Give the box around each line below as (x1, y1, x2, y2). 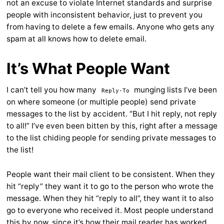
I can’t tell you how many (6, 85, 98, 95)
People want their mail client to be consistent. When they (6, 169, 215, 179)
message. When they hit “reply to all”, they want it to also (6, 193, 213, 203)
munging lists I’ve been (132, 85, 217, 95)
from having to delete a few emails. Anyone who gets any (6, 22, 214, 32)
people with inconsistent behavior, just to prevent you (6, 10, 202, 20)
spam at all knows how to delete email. (6, 34, 146, 44)
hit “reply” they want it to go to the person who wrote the (6, 181, 213, 191)
